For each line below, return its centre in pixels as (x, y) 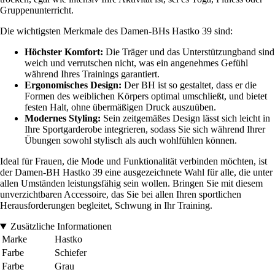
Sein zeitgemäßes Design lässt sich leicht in (185, 118)
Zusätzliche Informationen (61, 227)
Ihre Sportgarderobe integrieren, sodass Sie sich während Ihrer (145, 130)
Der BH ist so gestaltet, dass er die (189, 85)
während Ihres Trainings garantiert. (92, 74)
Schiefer (71, 253)
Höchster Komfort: (64, 52)
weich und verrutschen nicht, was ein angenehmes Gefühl (136, 63)
